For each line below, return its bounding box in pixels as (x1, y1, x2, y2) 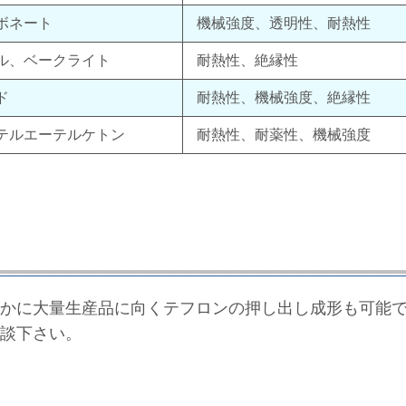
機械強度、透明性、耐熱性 (197, 14, 371, 31)
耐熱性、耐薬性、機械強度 (197, 126, 371, 142)
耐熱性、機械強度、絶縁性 (197, 89, 371, 105)
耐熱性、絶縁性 (197, 52, 298, 68)
